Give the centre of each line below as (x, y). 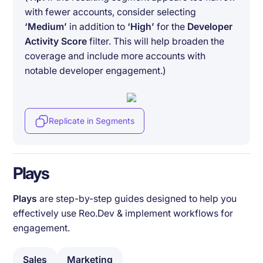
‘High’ (141, 27)
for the (171, 27)
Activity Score (56, 42)
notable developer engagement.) (96, 71)
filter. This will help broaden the (156, 42)
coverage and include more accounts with (115, 56)
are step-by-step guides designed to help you (138, 198)
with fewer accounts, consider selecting (111, 12)
